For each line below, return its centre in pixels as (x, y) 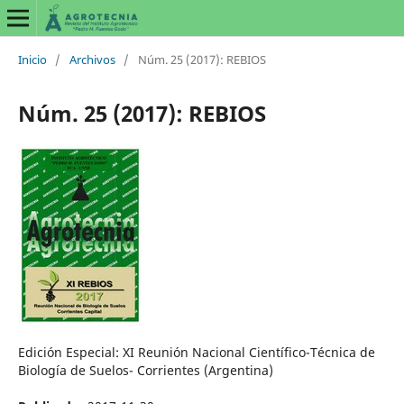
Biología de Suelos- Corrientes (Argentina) (145, 370)
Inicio (32, 59)
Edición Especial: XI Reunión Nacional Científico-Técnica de (196, 352)
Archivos (92, 59)
